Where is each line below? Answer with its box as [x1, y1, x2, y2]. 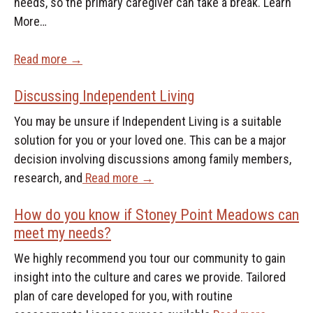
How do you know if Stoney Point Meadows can [13, 205, 299, 224]
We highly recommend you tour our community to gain [13, 250, 286, 265]
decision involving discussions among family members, [13, 151, 291, 166]
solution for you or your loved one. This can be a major [13, 132, 286, 147]
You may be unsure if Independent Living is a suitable [13, 113, 282, 129]
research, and [13, 170, 82, 185]
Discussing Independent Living [13, 87, 194, 105]
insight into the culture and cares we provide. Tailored [13, 269, 286, 284]
